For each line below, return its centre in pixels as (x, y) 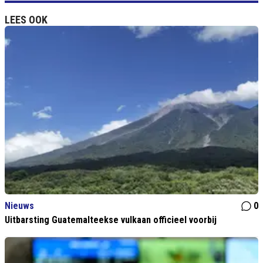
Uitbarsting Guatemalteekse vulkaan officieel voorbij (111, 220)
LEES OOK (26, 20)
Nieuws (19, 206)
